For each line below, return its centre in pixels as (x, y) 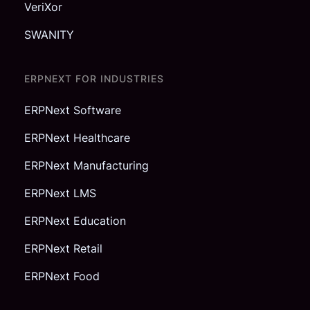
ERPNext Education (75, 221)
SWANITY (49, 35)
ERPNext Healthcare (77, 138)
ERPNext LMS (60, 193)
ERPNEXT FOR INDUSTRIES (94, 79)
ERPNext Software (73, 110)
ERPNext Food (62, 276)
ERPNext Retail (63, 249)
